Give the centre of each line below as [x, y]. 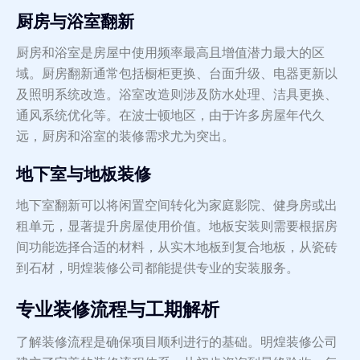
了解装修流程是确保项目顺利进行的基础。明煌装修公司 [177, 342]
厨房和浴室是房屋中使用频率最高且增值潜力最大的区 [170, 53]
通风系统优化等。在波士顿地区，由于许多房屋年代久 [170, 116]
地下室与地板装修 [84, 175]
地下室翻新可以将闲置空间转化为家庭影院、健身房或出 [177, 206]
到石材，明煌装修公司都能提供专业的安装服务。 [157, 268]
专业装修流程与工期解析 [118, 310]
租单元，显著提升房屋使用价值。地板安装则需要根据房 [177, 227]
